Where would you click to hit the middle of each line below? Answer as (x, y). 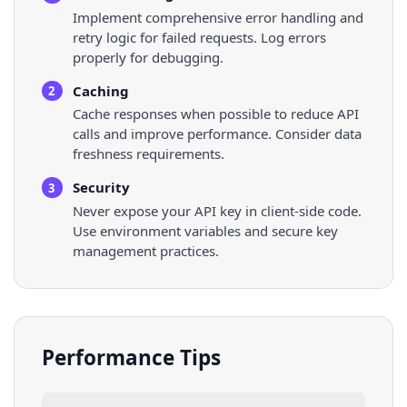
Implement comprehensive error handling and (218, 17)
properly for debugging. (148, 57)
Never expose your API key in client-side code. (217, 211)
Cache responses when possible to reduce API (215, 114)
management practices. (145, 251)
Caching (100, 90)
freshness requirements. (148, 154)
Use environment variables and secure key (205, 231)
